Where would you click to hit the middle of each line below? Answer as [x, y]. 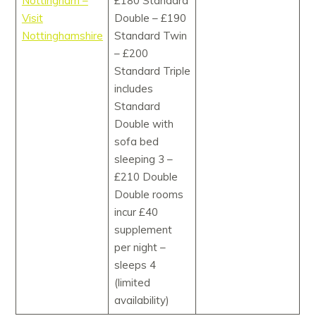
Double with [144, 124]
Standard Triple [152, 71]
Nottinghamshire [62, 36]
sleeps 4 [135, 265]
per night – [140, 248]
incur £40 [136, 212]
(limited [132, 283]
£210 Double [146, 177]
